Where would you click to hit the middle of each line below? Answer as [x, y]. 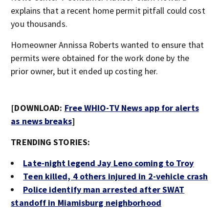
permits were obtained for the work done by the [100, 58]
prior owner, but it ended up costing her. [85, 71]
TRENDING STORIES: [51, 142]
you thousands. [39, 24]
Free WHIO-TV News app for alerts [131, 108]
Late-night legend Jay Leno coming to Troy [109, 163]
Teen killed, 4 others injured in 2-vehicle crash [116, 176]
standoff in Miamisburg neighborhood [86, 203]
